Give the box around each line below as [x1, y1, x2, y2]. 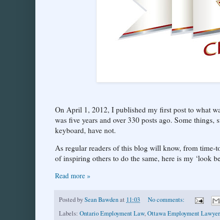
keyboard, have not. [55, 125, 116, 135]
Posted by [59, 195, 84, 204]
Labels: [59, 209, 80, 218]
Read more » [55, 171, 90, 181]
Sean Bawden [84, 195, 118, 204]
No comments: [147, 195, 186, 204]
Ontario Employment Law [80, 209, 144, 218]
